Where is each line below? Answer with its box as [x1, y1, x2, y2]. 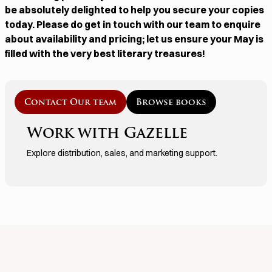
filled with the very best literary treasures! [5, 47, 205, 60]
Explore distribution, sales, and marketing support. [27, 148, 217, 159]
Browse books [136, 98, 206, 108]
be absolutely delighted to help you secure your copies [5, 4, 264, 16]
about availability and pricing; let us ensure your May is [5, 33, 263, 46]
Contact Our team [24, 98, 117, 108]
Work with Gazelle [27, 127, 188, 142]
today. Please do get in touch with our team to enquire [5, 18, 260, 31]
